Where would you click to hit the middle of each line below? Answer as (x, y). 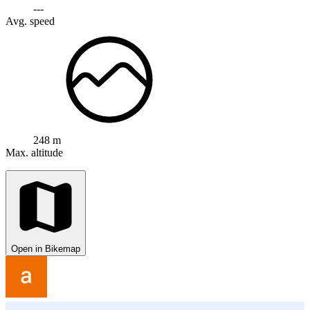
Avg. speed (30, 21)
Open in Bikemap (46, 248)
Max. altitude (34, 152)
